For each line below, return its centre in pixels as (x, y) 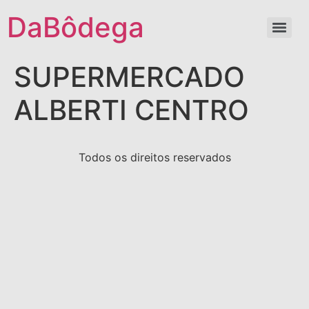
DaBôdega (76, 27)
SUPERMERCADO (129, 77)
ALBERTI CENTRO (131, 110)
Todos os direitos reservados (154, 157)
